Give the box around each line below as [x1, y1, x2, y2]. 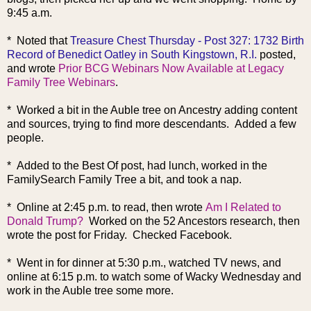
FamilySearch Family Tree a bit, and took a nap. [7, 173, 242, 185]
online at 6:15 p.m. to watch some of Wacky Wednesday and [7, 270, 301, 283]
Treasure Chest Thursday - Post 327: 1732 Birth [70, 34, 304, 47]
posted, [257, 48, 296, 60]
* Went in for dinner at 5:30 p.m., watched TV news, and [7, 256, 281, 269]
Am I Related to [205, 201, 281, 213]
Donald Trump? [7, 215, 83, 227]
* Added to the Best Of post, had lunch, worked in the [7, 159, 267, 171]
